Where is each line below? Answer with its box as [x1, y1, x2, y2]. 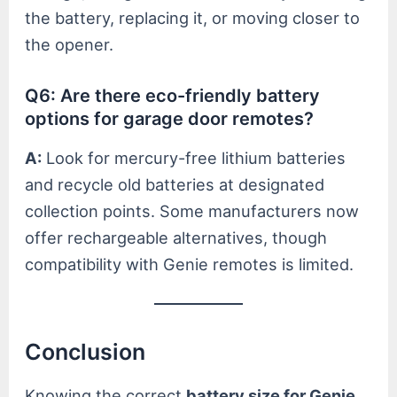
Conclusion [25, 339, 146, 366]
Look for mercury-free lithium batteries [42, 147, 346, 167]
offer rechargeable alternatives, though [25, 227, 328, 247]
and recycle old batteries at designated [25, 174, 325, 194]
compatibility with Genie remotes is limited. [25, 253, 354, 274]
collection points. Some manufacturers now [25, 200, 360, 221]
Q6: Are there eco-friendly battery [25, 84, 321, 106]
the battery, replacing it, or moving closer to [25, 7, 361, 27]
